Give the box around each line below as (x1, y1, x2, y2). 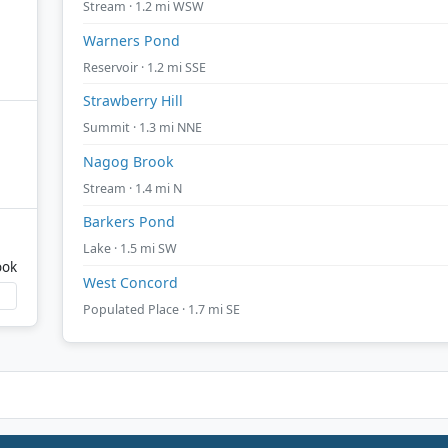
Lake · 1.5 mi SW (83, 240, 177, 258)
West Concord (83, 272, 178, 292)
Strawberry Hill (83, 91, 183, 111)
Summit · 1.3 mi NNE (83, 119, 202, 137)
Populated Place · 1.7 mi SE (83, 300, 240, 318)
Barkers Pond (83, 212, 175, 232)
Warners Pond (83, 30, 180, 50)
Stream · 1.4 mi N (83, 179, 182, 197)
